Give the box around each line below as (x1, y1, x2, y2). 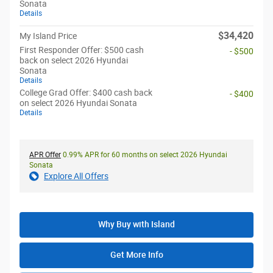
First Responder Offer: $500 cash (19, 45, 144, 55)
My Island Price (19, 31, 77, 41)
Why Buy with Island (98, 219, 175, 230)
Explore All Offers (44, 171, 108, 182)
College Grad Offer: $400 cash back (19, 88, 152, 98)
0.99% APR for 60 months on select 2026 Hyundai (61, 151, 227, 160)
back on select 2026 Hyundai (19, 55, 128, 66)
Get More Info (110, 250, 163, 260)
